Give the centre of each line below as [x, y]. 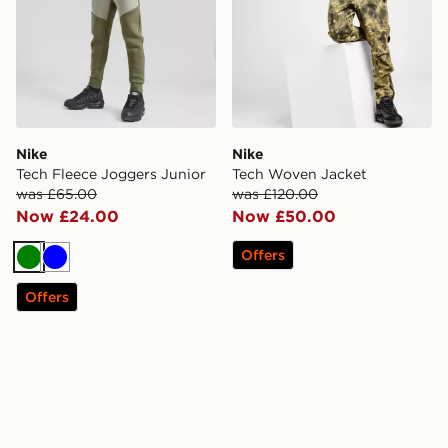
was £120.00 [275, 193]
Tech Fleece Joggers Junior [111, 173]
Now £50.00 [284, 215]
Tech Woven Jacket [299, 173]
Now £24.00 [67, 215]
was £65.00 [56, 193]
